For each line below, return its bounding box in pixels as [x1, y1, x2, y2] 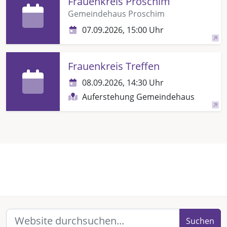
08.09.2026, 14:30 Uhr [82, 77, 164, 88]
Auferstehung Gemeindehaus [82, 91, 195, 102]
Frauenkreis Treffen [68, 59, 160, 73]
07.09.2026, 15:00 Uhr [82, 24, 164, 35]
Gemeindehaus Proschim [68, 8, 165, 19]
